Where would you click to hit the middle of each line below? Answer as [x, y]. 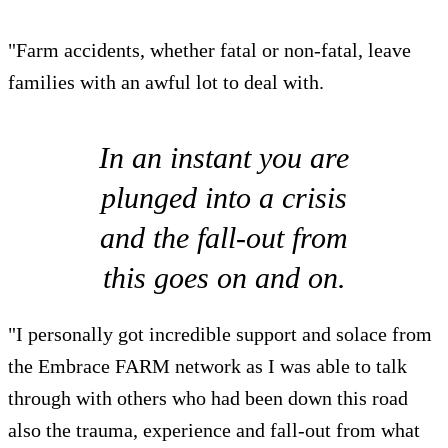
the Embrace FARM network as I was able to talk [207, 366]
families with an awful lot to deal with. [166, 82]
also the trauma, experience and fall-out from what [214, 430]
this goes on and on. [224, 278]
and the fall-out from [224, 238]
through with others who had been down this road [208, 398]
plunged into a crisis [224, 198]
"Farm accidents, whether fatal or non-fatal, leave [209, 50]
